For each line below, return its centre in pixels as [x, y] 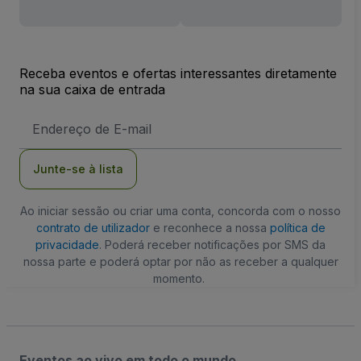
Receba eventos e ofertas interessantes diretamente [178, 73]
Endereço [55, 118]
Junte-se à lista [78, 168]
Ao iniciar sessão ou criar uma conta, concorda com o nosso [180, 210]
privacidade [67, 244]
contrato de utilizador [93, 227]
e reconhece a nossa [210, 227]
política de [297, 227]
